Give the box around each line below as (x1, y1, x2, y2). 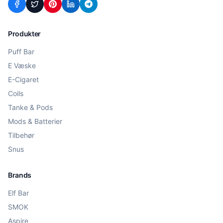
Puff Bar (8, 47, 34, 56)
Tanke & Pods (8, 103, 53, 111)
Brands (8, 171, 31, 179)
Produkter (8, 29, 41, 38)
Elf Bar (8, 189, 29, 197)
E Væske (8, 61, 36, 70)
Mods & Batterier (8, 117, 62, 125)
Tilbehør (8, 131, 34, 139)
